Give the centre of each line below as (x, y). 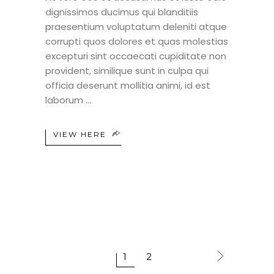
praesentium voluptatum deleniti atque (136, 26)
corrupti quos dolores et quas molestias (137, 41)
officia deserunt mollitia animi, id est (128, 85)
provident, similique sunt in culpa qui (127, 70)
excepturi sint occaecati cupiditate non (136, 56)
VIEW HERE (80, 134)
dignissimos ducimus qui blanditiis (122, 12)
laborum (65, 100)
